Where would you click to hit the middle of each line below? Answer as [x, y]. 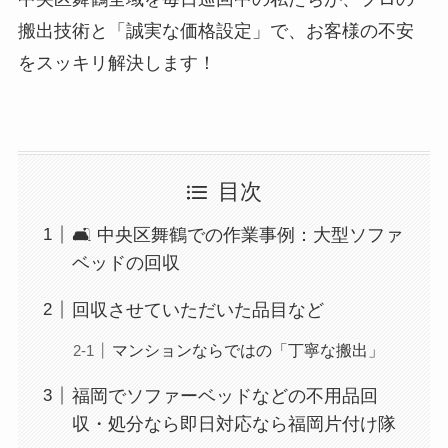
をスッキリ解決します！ [116, 63]
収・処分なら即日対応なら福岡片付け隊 [233, 423]
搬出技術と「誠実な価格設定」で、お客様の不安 [215, 31]
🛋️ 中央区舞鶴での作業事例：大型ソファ [237, 234]
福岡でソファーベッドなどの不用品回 [224, 395]
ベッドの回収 [125, 262]
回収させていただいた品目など [197, 309]
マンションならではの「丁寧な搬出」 [247, 349]
